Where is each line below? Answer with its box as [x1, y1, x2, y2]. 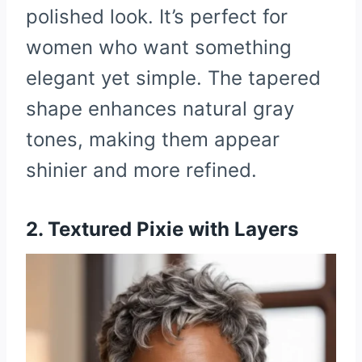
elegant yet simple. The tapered [26, 66, 321, 90]
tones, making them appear [26, 128, 280, 152]
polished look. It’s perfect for [26, 5, 288, 29]
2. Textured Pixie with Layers [26, 217, 298, 242]
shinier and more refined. [26, 158, 257, 183]
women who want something [26, 36, 292, 60]
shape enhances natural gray [26, 97, 294, 121]
